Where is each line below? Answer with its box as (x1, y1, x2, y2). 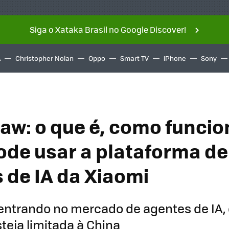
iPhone (164, 53, 186, 63)
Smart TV (120, 53, 149, 63)
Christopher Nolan (15, 53, 74, 63)
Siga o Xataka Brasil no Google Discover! (29, 24, 186, 35)
